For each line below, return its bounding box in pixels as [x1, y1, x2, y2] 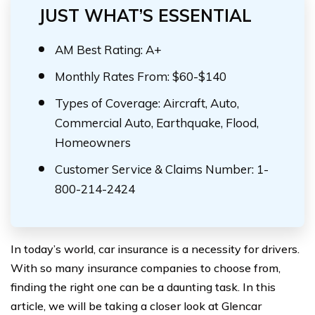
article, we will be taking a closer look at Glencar [11, 299, 262, 313]
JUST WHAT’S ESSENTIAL [39, 5, 252, 26]
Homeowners [55, 135, 131, 150]
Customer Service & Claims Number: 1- [55, 162, 269, 176]
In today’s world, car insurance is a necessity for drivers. [11, 242, 300, 256]
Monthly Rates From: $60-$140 [55, 69, 226, 84]
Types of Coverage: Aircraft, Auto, [55, 96, 239, 110]
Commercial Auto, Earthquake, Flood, [55, 115, 259, 130]
